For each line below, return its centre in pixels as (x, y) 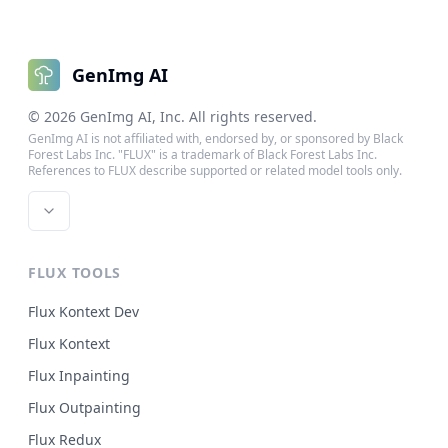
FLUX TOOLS (74, 273)
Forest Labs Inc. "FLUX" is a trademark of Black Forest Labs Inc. (202, 155)
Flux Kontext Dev (83, 312)
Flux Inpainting (79, 376)
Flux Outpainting (84, 408)
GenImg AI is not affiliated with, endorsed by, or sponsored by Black (215, 139)
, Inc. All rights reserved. (234, 117)
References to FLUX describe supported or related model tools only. (215, 171)
